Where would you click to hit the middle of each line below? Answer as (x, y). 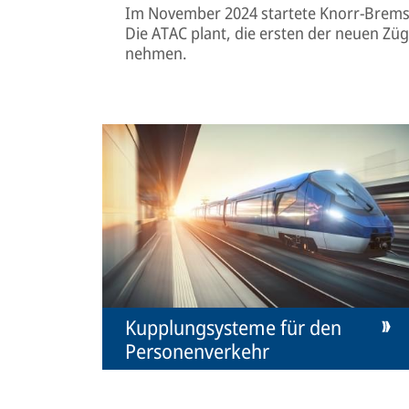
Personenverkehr (197, 350)
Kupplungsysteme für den (233, 326)
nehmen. (156, 53)
